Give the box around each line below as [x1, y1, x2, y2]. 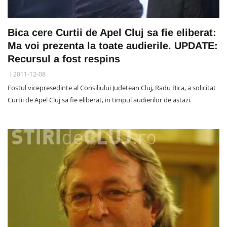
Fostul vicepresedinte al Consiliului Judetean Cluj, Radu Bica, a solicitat [8, 83, 216, 92]
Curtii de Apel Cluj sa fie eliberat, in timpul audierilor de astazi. [8, 95, 192, 104]
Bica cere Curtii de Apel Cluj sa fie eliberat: [8, 26, 216, 38]
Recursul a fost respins [8, 53, 120, 64]
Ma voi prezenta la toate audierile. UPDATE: [8, 40, 218, 51]
